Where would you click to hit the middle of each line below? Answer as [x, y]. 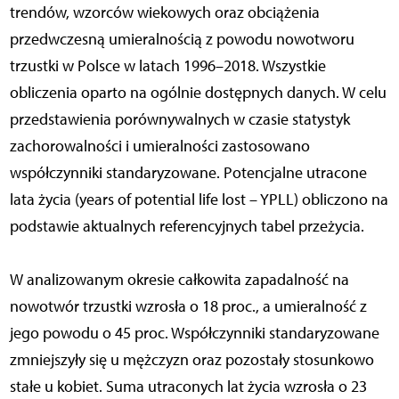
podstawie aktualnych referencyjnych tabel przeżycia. [187, 227]
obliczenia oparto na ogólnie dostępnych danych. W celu [198, 93]
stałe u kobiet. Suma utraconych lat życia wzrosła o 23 [188, 387]
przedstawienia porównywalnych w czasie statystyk [179, 120]
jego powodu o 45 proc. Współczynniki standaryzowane [194, 334]
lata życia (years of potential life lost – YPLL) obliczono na [199, 200]
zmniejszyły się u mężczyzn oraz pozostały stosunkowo [191, 360]
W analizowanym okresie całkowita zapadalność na [179, 280]
